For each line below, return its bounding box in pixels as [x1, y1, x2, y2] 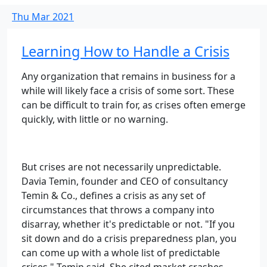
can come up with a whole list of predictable [21, 246, 220, 259]
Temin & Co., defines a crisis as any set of [21, 189, 206, 202]
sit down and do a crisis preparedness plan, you [21, 232, 237, 245]
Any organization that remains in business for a [21, 70, 235, 83]
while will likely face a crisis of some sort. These [21, 84, 234, 97]
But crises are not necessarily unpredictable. [21, 160, 221, 173]
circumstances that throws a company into [21, 203, 215, 216]
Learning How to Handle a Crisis [21, 42, 229, 61]
